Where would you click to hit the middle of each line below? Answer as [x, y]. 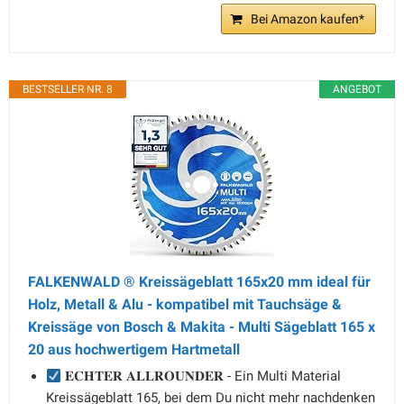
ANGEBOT [357, 89]
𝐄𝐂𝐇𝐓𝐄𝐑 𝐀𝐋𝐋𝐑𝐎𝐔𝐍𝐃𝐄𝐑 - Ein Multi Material [202, 376]
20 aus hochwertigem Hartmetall [134, 349]
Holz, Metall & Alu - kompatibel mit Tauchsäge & [185, 304]
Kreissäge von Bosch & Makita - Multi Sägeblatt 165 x [202, 327]
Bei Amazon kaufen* [308, 19]
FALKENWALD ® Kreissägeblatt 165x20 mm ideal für [199, 282]
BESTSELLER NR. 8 [68, 89]
